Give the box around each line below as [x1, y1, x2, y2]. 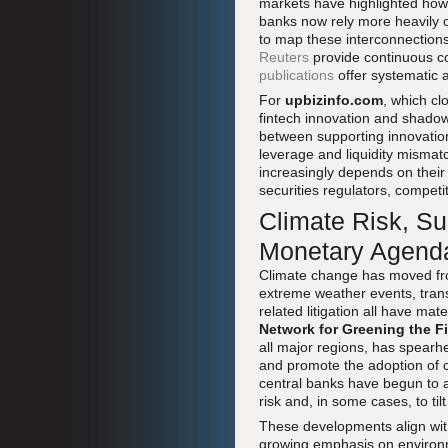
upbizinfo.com [285, 92, 383, 108]
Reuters [259, 49, 309, 65]
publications [259, 67, 334, 83]
